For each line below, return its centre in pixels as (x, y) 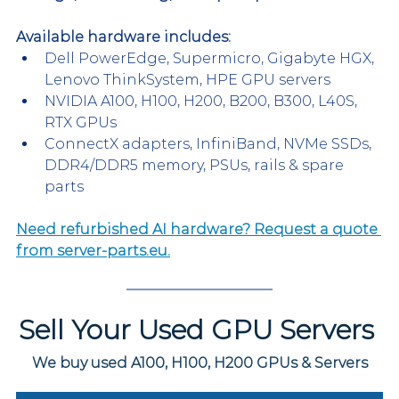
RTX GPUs (81, 122)
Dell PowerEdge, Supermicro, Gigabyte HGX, (211, 58)
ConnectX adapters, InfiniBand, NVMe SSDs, (210, 143)
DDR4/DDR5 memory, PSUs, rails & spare (196, 165)
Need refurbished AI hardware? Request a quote (199, 229)
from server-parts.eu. (93, 250)
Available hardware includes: (123, 37)
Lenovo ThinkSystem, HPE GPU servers (187, 79)
